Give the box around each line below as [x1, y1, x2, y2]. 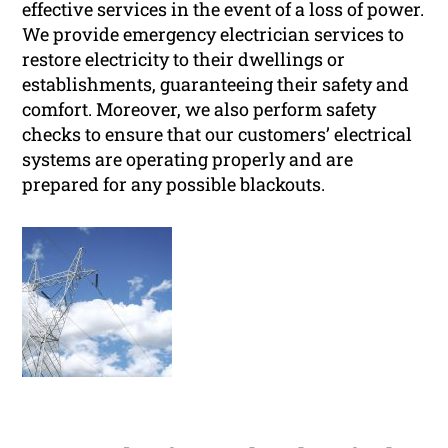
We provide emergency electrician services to [22, 22, 405, 47]
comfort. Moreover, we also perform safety [22, 97, 377, 122]
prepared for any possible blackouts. [22, 172, 326, 197]
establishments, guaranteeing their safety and [22, 72, 410, 97]
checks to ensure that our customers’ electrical [22, 122, 413, 147]
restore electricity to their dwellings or [22, 47, 346, 72]
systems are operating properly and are [22, 147, 354, 172]
